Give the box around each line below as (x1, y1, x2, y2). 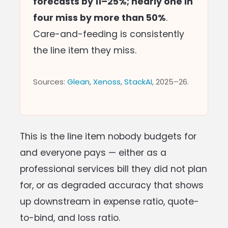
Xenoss (93, 76, 121, 87)
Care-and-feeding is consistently (33, 27, 184, 40)
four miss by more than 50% (33, 11, 166, 24)
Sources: (33, 76, 67, 87)
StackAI (124, 76, 152, 87)
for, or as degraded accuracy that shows (20, 179, 204, 191)
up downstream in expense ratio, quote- (20, 195, 199, 208)
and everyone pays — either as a (20, 146, 166, 159)
